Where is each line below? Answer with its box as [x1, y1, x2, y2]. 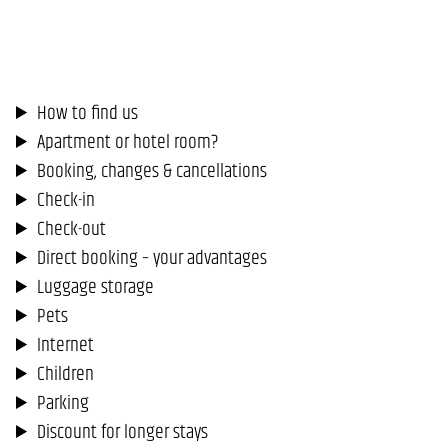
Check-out [36, 214, 106, 243]
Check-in [36, 185, 95, 214]
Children [36, 359, 94, 388]
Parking [36, 388, 89, 417]
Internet [36, 330, 94, 359]
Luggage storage [36, 272, 154, 301]
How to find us [36, 98, 138, 127]
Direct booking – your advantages [36, 243, 267, 272]
